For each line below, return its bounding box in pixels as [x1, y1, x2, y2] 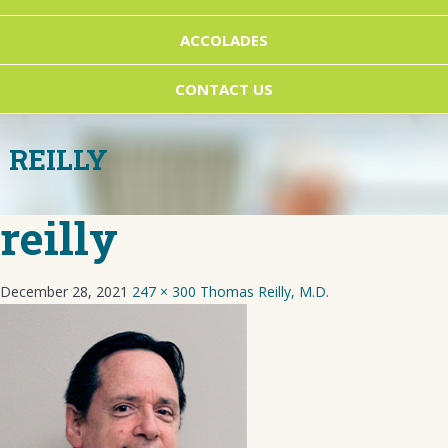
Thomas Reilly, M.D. [200, 281, 329, 301]
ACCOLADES [180, 30, 268, 50]
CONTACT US [175, 79, 273, 99]
